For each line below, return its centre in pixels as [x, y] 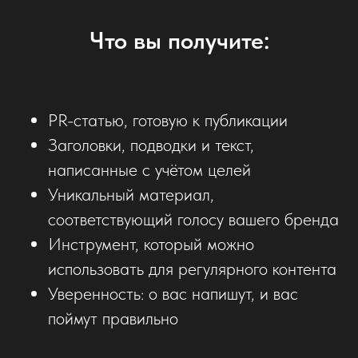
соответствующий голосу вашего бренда [193, 219]
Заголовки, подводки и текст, [151, 144]
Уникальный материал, [131, 194]
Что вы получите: [179, 40]
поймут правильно [113, 318]
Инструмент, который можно [151, 243]
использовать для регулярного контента [192, 268]
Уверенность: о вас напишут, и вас [173, 293]
